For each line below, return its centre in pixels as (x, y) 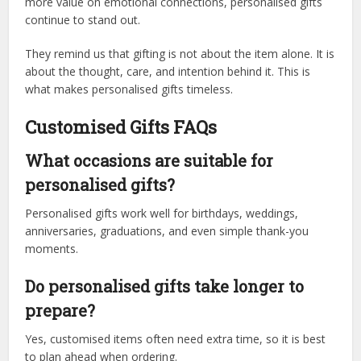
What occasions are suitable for (149, 160)
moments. (52, 248)
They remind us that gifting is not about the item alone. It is (180, 53)
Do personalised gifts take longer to (165, 286)
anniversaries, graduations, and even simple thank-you (167, 230)
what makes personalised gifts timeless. (129, 89)
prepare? (60, 310)
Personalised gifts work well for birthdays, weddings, (162, 213)
